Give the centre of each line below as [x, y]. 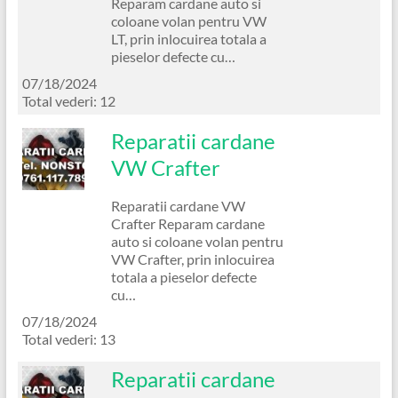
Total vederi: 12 [68, 100]
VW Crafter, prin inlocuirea [192, 259]
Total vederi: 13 [68, 338]
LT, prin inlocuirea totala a [188, 38]
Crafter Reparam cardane [187, 223]
